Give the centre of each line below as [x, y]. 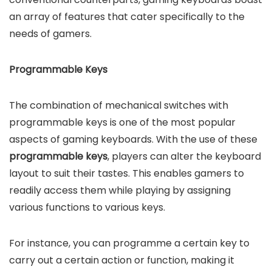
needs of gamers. [50, 34]
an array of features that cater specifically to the [127, 17]
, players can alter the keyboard [184, 156]
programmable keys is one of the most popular [122, 122]
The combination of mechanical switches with [119, 105]
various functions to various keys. [87, 207]
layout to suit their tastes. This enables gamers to [127, 173]
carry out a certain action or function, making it [122, 260]
